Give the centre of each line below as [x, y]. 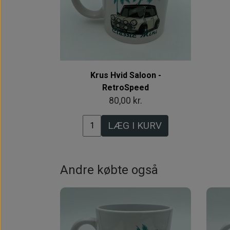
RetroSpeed [126, 87]
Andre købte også [109, 170]
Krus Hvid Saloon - [126, 75]
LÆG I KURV [135, 125]
